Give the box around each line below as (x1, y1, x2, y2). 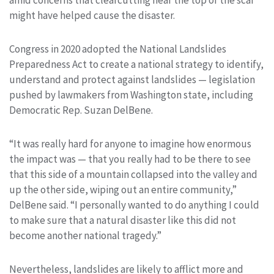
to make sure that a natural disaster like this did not (9, 213, 236, 227)
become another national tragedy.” (9, 228, 161, 242)
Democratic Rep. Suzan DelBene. (9, 103, 153, 117)
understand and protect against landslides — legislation (9, 72, 255, 86)
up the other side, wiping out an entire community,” (9, 182, 237, 196)
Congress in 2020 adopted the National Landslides (9, 42, 226, 56)
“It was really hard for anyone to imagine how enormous (9, 136, 251, 150)
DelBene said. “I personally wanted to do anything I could (9, 198, 259, 212)
